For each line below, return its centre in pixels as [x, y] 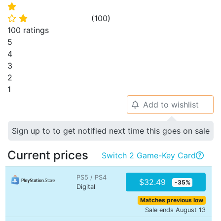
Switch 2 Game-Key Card [149, 155]
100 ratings [28, 30]
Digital [86, 187]
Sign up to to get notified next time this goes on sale [111, 131]
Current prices [48, 155]
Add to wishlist [171, 105]
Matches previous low [172, 200]
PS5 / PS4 [92, 177]
